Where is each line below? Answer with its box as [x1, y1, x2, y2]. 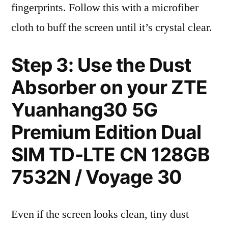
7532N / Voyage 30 [11, 165, 182, 188]
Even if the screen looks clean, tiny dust [11, 207, 189, 221]
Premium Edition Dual [11, 121, 202, 144]
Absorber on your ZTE [11, 76, 208, 99]
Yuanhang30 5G [11, 98, 158, 121]
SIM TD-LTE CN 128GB [11, 143, 210, 166]
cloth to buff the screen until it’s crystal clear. [11, 20, 212, 35]
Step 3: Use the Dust [11, 53, 191, 76]
